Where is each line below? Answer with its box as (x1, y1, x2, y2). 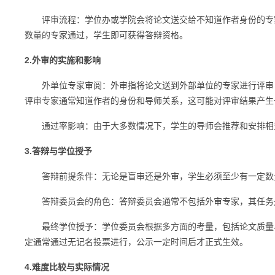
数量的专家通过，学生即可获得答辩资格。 (25, 30, 188, 40)
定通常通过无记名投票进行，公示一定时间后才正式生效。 (25, 237, 248, 247)
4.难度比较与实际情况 (25, 262, 109, 272)
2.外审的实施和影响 (25, 55, 101, 65)
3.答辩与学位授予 (25, 146, 92, 156)
